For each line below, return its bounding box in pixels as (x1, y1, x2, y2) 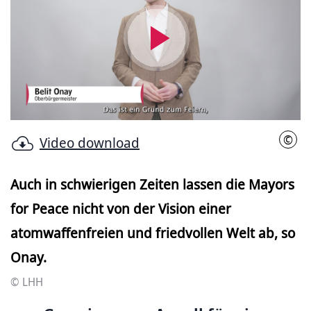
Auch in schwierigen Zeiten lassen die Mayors (10, 174, 294, 194)
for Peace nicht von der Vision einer (10, 199, 231, 218)
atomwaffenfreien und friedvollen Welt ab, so (10, 223, 295, 242)
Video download (40, 133, 140, 153)
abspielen (155, 69, 245, 99)
